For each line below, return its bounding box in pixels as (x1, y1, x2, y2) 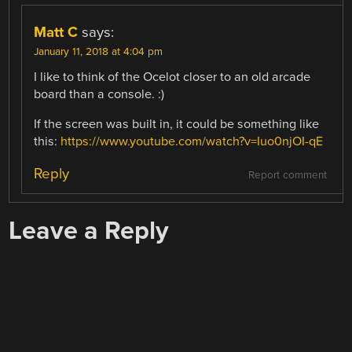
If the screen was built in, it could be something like (34, 115, 320, 132)
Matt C (34, 23, 79, 41)
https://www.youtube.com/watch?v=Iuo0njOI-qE (60, 133, 324, 149)
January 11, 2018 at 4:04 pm (34, 45, 163, 58)
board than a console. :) (34, 86, 165, 102)
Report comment (247, 169, 327, 182)
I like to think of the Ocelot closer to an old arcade (34, 68, 311, 85)
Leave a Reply (9, 215, 170, 247)
